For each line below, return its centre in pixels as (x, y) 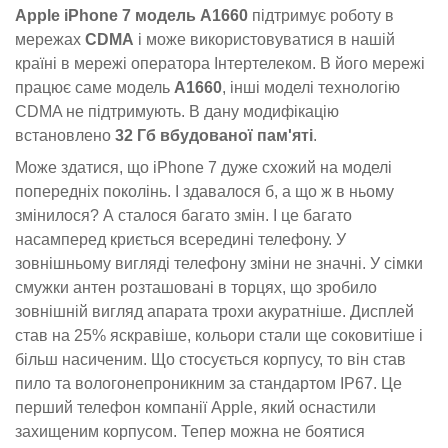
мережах (50, 39)
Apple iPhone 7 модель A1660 (131, 15)
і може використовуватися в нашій (264, 39)
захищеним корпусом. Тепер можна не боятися (190, 432)
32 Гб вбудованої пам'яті (214, 135)
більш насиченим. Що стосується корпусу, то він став (210, 360)
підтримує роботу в (321, 15)
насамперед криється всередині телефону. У (180, 240)
